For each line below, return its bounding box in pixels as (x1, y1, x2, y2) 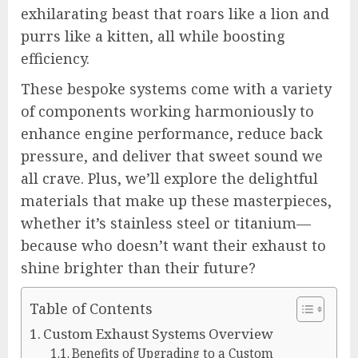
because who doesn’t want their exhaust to (21, 235, 326, 255)
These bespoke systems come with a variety (21, 78, 332, 98)
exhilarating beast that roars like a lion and (21, 3, 329, 23)
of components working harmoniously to (21, 101, 314, 121)
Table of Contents (30, 298, 153, 318)
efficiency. (21, 48, 89, 68)
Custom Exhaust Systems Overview (43, 324, 274, 343)
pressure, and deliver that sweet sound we (21, 145, 323, 165)
